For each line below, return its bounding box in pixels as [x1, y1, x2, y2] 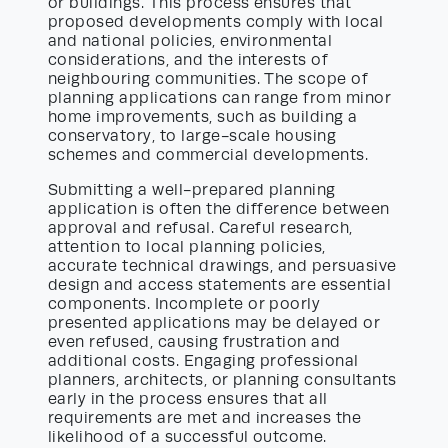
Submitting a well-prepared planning [48, 181, 336, 200]
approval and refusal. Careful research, [48, 219, 353, 238]
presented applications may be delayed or [48, 314, 381, 333]
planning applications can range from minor [48, 89, 392, 108]
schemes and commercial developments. [48, 146, 369, 165]
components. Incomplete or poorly [48, 295, 321, 314]
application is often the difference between [48, 200, 390, 219]
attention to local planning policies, [48, 238, 326, 257]
